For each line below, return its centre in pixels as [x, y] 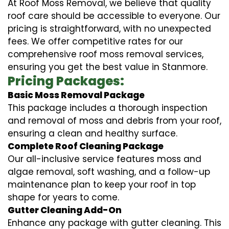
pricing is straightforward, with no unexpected [109, 28]
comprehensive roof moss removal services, [106, 54]
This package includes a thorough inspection [108, 108]
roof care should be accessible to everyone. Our [114, 16]
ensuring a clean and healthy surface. [93, 133]
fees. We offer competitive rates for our [95, 41]
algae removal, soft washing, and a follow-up [109, 171]
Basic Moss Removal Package [76, 95]
